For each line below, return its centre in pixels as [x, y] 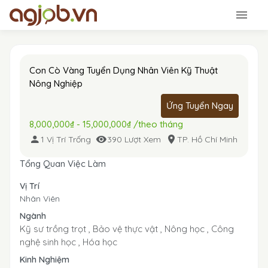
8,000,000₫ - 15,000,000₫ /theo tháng [106, 124]
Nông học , [188, 229]
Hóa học [100, 242]
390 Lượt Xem [134, 139]
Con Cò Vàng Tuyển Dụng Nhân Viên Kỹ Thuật [124, 70]
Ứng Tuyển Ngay [200, 106]
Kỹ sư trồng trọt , [56, 229]
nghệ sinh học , [51, 242]
